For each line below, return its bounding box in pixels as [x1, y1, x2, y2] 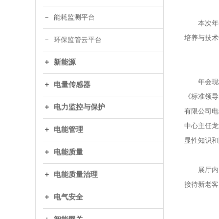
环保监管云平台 [54, 36, 102, 44]
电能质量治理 [54, 170, 98, 178]
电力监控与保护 [54, 103, 105, 111]
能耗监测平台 [54, 13, 95, 21]
